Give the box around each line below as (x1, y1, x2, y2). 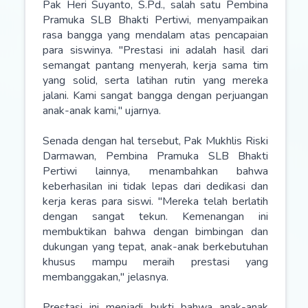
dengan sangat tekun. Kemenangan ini (43, 209, 269, 224)
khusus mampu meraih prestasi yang (43, 254, 269, 269)
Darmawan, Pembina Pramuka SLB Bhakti (43, 148, 269, 164)
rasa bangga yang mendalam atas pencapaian (43, 27, 269, 43)
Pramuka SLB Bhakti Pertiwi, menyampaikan (43, 12, 269, 27)
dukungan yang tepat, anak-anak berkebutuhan (43, 239, 269, 254)
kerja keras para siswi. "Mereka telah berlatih (43, 194, 269, 209)
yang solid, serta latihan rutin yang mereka (43, 73, 269, 88)
